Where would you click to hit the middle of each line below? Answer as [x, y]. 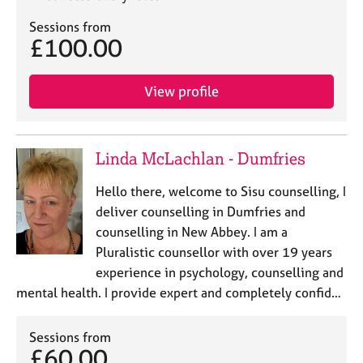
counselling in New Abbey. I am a [191, 232]
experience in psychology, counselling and [219, 272]
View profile [181, 91]
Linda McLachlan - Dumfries [200, 158]
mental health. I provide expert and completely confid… [179, 293]
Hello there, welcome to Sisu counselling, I [220, 191]
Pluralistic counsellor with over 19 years [214, 252]
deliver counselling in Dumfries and [200, 211]
